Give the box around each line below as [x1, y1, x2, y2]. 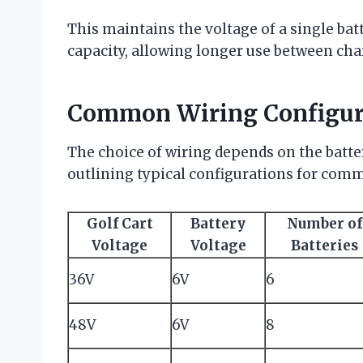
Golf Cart [86, 215, 153, 233]
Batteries [291, 237, 358, 255]
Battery [190, 215, 246, 233]
